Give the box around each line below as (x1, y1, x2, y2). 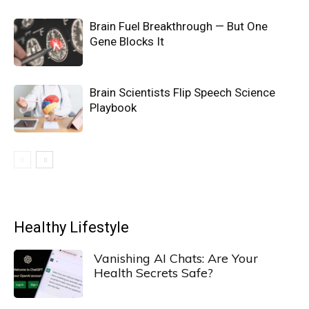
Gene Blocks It (90, 34, 164, 48)
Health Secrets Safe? (94, 265, 213, 281)
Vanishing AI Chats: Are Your (94, 250, 258, 266)
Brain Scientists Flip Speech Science (90, 86, 275, 99)
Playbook (90, 101, 137, 114)
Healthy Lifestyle (14, 219, 129, 236)
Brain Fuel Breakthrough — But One (90, 19, 268, 33)
